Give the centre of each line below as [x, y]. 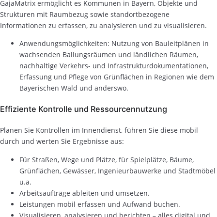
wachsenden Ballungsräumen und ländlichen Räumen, [109, 55]
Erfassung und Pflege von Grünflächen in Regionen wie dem [117, 77]
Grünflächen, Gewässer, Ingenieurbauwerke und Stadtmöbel [117, 170]
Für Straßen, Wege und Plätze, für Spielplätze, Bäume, [107, 159]
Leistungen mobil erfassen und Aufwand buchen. [100, 204]
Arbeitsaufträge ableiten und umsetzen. [85, 193]
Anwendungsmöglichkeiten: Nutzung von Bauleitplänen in [114, 44]
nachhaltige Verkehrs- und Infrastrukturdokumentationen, [114, 66]
